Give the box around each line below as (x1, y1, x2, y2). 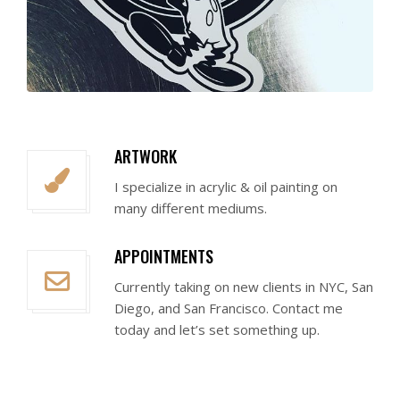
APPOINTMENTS (114, 245, 213, 269)
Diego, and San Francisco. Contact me (114, 299, 343, 318)
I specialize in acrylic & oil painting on (114, 178, 337, 196)
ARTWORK (114, 145, 177, 169)
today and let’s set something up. (114, 321, 320, 339)
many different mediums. (114, 199, 267, 218)
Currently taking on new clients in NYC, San (114, 278, 373, 296)
